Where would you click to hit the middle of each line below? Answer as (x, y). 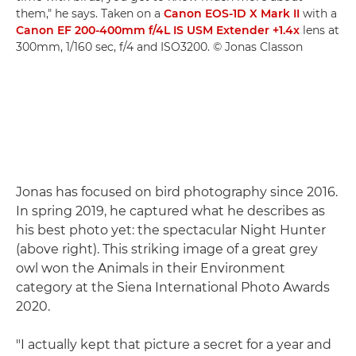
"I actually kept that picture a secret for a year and (174, 344)
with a (318, 13)
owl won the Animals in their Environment (151, 268)
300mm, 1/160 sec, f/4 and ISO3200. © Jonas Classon (159, 46)
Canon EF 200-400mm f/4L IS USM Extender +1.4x (158, 30)
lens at (319, 30)
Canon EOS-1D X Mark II (232, 13)
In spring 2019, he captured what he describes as (170, 211)
